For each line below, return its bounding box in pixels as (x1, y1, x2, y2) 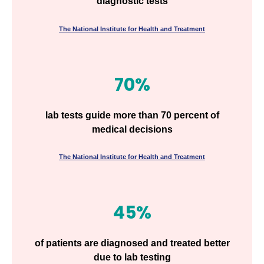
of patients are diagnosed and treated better (34, 237, 230, 248)
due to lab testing (93, 252, 171, 262)
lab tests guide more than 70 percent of (45, 110, 219, 120)
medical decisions (91, 124, 173, 134)
